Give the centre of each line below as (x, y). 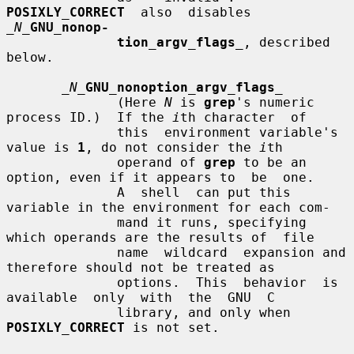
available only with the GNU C (141, 297)
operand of (160, 162)
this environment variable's (62, 132)
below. (30, 57)
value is (42, 147)
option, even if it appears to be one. (160, 177)
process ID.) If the (89, 117)
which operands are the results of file (160, 237)
